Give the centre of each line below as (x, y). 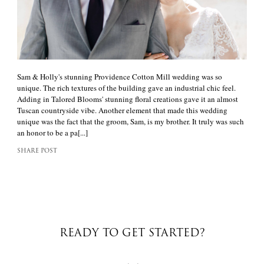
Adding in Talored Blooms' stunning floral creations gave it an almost (128, 99)
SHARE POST (37, 151)
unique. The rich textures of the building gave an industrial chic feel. (126, 88)
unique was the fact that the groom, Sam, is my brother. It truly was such (131, 122)
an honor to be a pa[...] (52, 133)
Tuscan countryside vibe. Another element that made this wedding (122, 110)
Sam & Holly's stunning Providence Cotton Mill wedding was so (120, 77)
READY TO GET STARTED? (132, 234)
